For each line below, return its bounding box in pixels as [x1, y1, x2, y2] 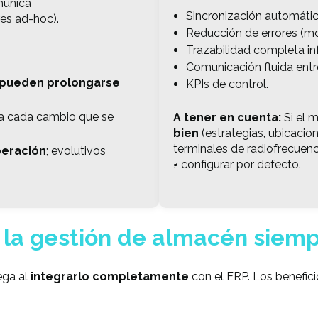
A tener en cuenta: [173, 110, 284, 124]
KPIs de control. [185, 77, 268, 91]
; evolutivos [45, 143, 106, 158]
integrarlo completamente [31, 270, 189, 284]
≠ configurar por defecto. [173, 157, 301, 171]
